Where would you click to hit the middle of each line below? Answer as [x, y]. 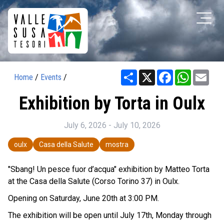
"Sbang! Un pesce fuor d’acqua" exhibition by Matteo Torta [109, 169]
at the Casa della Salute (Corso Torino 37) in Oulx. [94, 181]
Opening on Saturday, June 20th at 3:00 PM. [83, 198]
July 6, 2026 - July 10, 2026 [112, 125]
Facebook [190, 73]
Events [51, 77]
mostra [117, 144]
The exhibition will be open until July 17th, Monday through [110, 215]
